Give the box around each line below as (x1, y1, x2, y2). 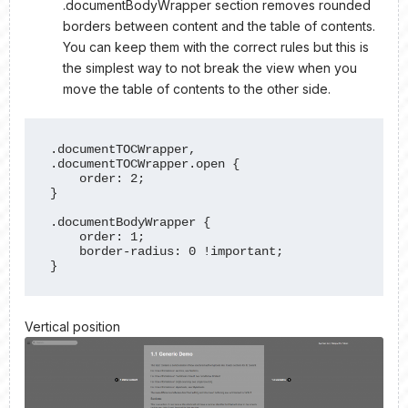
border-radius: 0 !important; (50, 243, 80, 259)
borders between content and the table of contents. (63, 18, 375, 35)
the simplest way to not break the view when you (63, 60, 357, 76)
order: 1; (50, 229, 80, 244)
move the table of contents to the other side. (63, 81, 331, 97)
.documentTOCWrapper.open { (50, 156, 240, 171)
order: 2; (50, 170, 80, 186)
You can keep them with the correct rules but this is (63, 39, 369, 56)
